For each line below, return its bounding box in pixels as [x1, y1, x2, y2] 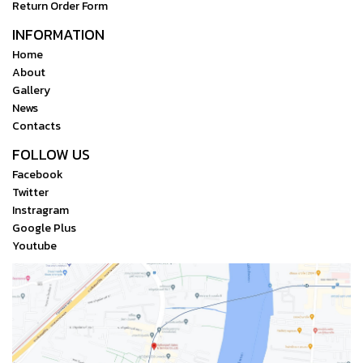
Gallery [12, 81, 50, 99]
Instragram [12, 201, 69, 219]
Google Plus [12, 219, 76, 237]
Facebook [12, 165, 63, 183]
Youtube [12, 237, 57, 254]
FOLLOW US [12, 143, 90, 165]
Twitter [12, 183, 49, 201]
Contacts [12, 117, 61, 135]
